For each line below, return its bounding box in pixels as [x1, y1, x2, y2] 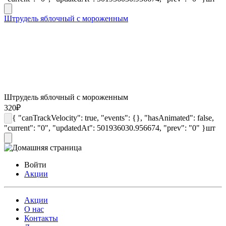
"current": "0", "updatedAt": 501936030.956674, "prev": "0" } [4, 123, 206, 132]
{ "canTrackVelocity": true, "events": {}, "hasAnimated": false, [12, 113, 214, 122]
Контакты [24, 213, 58, 222]
